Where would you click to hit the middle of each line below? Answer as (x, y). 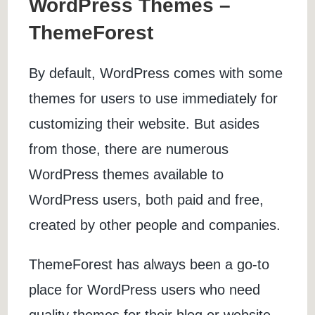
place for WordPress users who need (145, 290)
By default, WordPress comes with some (156, 73)
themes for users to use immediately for (154, 99)
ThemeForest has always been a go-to (149, 265)
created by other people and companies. (155, 225)
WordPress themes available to (127, 175)
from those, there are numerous (129, 149)
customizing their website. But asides (144, 124)
